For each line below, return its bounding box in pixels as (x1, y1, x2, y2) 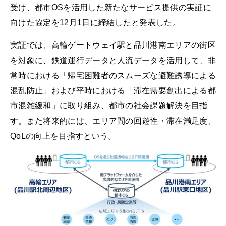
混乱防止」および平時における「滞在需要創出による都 (10, 86, 216, 95)
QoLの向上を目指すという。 (10, 132, 117, 141)
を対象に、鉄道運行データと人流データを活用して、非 (10, 56, 216, 65)
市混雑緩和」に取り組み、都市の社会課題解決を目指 (10, 101, 208, 110)
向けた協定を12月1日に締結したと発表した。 (10, 18, 181, 27)
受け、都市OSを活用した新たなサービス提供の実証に (10, 3, 212, 12)
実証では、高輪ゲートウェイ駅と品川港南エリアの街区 (10, 41, 216, 50)
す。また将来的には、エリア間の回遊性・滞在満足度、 (10, 117, 216, 126)
